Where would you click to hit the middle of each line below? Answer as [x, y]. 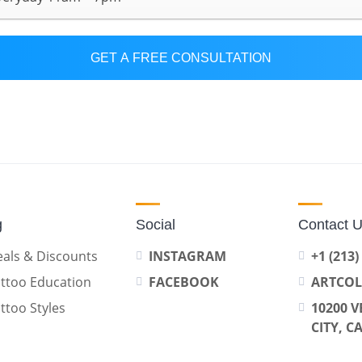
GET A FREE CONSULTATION [181, 57]
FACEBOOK [184, 282]
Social [156, 225]
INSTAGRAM [187, 257]
